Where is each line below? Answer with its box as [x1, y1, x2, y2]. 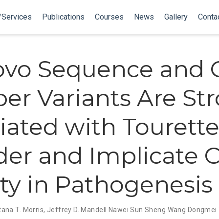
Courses [94, 12, 124, 22]
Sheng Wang [145, 205, 186, 214]
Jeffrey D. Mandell [46, 205, 107, 214]
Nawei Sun [108, 205, 143, 214]
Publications [42, 12, 85, 22]
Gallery [164, 12, 188, 22]
